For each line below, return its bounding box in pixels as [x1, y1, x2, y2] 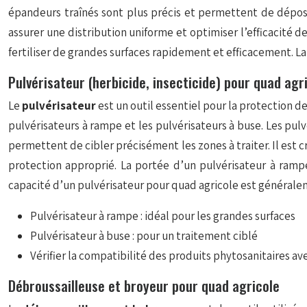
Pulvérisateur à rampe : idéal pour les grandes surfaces [30, 208, 295, 223]
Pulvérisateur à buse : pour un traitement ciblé [30, 228, 258, 243]
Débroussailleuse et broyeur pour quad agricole [8, 275, 280, 296]
